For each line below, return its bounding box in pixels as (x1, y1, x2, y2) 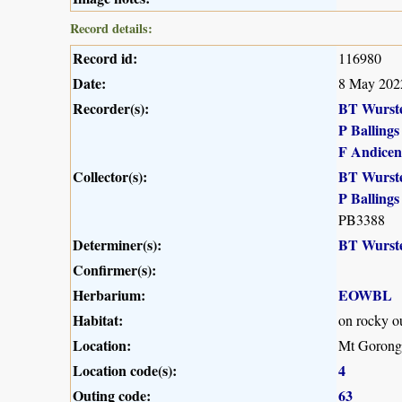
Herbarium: (73, 284, 145, 305)
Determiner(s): (73, 233, 162, 255)
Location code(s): (73, 359, 177, 380)
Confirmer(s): (73, 258, 156, 280)
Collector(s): (73, 165, 147, 187)
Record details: (70, 18, 153, 38)
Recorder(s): (73, 97, 149, 118)
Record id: (73, 47, 137, 68)
